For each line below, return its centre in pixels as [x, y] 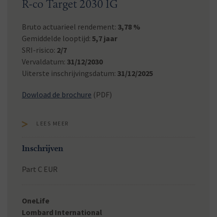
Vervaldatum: [44, 62]
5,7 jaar [105, 38]
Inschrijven [43, 148]
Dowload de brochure [57, 94]
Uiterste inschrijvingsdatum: [70, 73]
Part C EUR [40, 169]
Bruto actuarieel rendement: [70, 27]
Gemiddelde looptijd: [57, 38]
